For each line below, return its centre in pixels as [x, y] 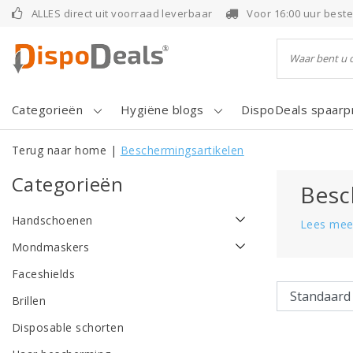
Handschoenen [52, 220]
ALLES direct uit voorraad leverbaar [122, 13]
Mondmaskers [51, 247]
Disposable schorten [68, 327]
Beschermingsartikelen [182, 150]
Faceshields [44, 274]
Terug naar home [59, 150]
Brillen [29, 301]
